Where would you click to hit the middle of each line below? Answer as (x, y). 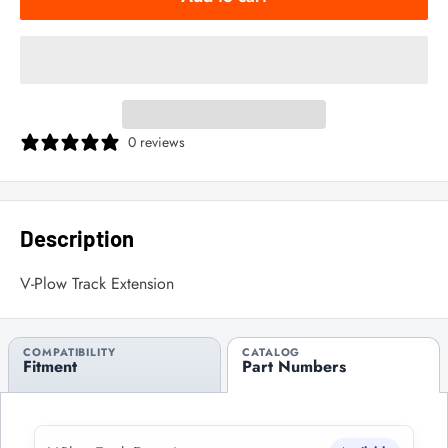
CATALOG (271, 351)
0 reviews (156, 142)
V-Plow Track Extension (97, 284)
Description (77, 238)
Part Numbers (294, 366)
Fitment (50, 366)
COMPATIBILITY (69, 351)
